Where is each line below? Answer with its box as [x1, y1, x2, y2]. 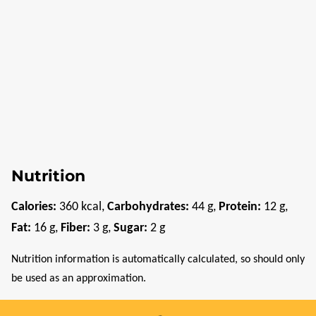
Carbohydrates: [107, 200, 192, 214]
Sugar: [114, 221, 150, 235]
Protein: [219, 200, 264, 214]
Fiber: [61, 221, 93, 235]
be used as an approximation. [11, 272, 146, 284]
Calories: [11, 200, 59, 214]
